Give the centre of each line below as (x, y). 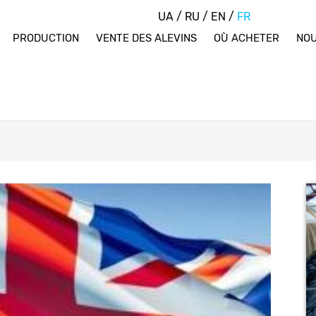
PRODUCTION (45, 38)
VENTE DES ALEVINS (146, 38)
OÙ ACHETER (246, 38)
